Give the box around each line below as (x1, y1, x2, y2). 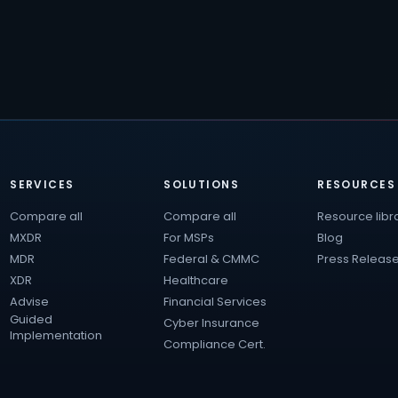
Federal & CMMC (163, 250, 260, 267)
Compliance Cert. (163, 335, 267, 353)
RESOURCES (317, 176, 396, 192)
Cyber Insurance (163, 314, 260, 331)
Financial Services (163, 292, 267, 310)
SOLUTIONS (163, 176, 240, 192)
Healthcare (163, 271, 229, 289)
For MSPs (163, 228, 215, 246)
